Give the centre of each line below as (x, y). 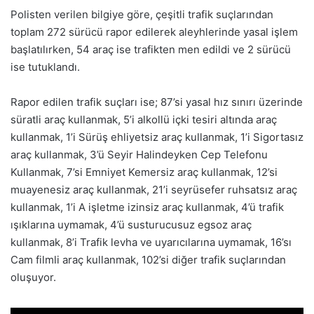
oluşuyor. (33, 277)
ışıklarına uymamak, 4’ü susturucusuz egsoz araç (131, 224)
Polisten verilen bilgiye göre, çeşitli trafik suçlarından (142, 14)
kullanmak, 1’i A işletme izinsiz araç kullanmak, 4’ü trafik (147, 207)
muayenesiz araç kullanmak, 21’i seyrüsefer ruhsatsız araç (154, 189)
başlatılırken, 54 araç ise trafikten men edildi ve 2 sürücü (151, 49)
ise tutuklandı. (45, 67)
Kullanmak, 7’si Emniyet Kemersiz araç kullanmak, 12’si (144, 172)
